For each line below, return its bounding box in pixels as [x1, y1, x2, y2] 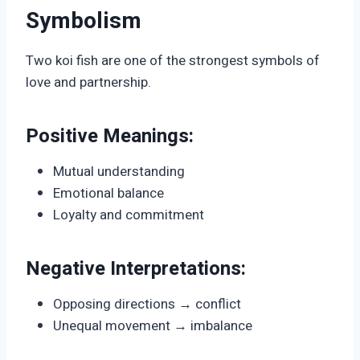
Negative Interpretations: [26, 255, 246, 284]
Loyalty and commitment [53, 205, 204, 226]
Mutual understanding [53, 162, 185, 182]
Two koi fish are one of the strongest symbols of [26, 51, 320, 72]
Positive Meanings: [26, 122, 194, 151]
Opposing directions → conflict [53, 294, 241, 315]
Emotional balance [53, 183, 164, 204]
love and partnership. [26, 72, 151, 93]
